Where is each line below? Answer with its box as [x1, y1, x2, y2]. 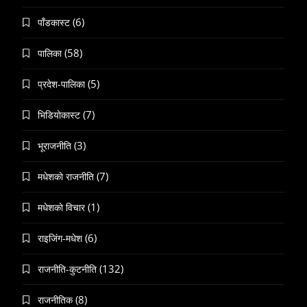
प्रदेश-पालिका [38, 77, 85, 91]
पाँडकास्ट [38, 16, 70, 29]
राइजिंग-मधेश [38, 232, 82, 245]
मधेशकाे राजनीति [38, 170, 94, 184]
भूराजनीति [38, 139, 71, 153]
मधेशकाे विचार [38, 201, 85, 214]
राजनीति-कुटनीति [38, 262, 97, 276]
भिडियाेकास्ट [38, 108, 80, 122]
